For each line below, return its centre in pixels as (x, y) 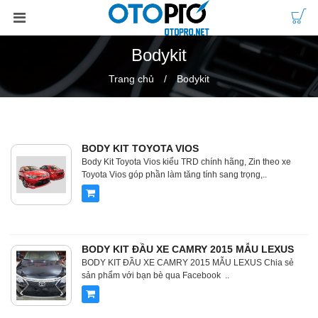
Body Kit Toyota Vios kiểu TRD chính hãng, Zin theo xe (186, 162)
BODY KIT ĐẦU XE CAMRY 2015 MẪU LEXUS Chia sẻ (188, 263)
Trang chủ (131, 79)
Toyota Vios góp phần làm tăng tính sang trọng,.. (174, 175)
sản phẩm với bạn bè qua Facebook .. (155, 275)
